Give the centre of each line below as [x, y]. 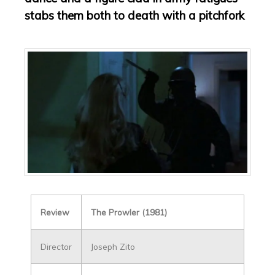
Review [55, 212]
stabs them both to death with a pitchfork [134, 16]
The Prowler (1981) [129, 212]
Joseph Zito [113, 246]
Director [56, 246]
